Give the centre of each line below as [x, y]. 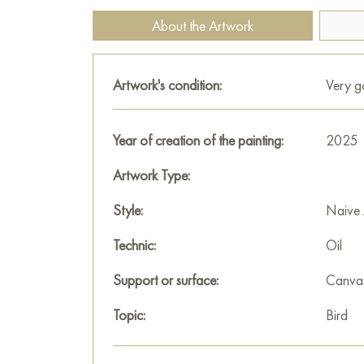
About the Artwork [203, 26]
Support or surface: [166, 280]
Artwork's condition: [167, 85]
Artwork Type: [152, 175]
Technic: [134, 245]
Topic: [129, 315]
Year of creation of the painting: [198, 140]
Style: [128, 210]
